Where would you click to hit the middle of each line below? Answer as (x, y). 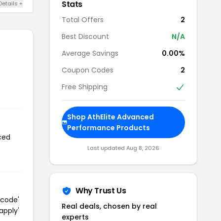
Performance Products (109, 128)
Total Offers (83, 19)
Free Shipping (85, 87)
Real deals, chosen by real (109, 206)
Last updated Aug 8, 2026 (123, 148)
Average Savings (90, 53)
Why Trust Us (101, 191)
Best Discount (85, 36)
